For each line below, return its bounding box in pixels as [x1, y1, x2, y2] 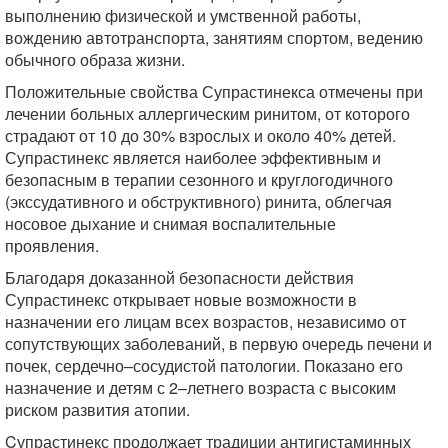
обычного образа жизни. [5, 48, 185, 71]
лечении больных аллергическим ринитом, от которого [5, 102, 410, 125]
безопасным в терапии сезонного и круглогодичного [5, 168, 393, 191]
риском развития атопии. [5, 398, 190, 421]
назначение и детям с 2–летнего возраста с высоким [5, 376, 396, 399]
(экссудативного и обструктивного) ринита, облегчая [5, 190, 392, 213]
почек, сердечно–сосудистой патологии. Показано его [5, 354, 403, 377]
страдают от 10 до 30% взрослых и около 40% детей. [5, 124, 396, 147]
